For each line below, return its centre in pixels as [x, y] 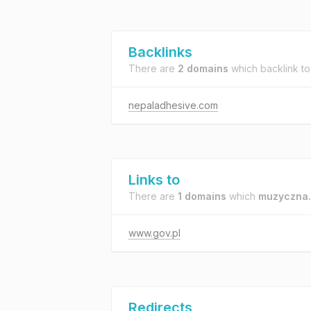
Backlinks [160, 52]
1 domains [202, 196]
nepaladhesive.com [173, 105]
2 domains [203, 68]
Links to [154, 180]
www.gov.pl [154, 233]
